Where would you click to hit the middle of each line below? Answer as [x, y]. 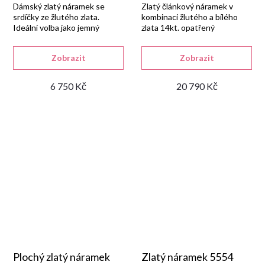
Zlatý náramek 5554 [187, 257]
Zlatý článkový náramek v [187, 6]
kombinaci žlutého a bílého [190, 17]
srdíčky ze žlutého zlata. [56, 17]
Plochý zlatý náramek [62, 257]
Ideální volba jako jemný [56, 28]
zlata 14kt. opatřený [178, 28]
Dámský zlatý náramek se [59, 6]
